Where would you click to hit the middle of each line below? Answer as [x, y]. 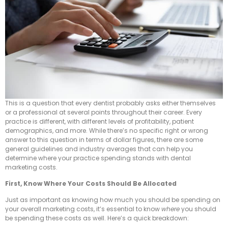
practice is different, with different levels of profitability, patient [99, 121]
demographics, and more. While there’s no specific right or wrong [107, 130]
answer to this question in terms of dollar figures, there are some [104, 139]
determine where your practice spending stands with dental [98, 158]
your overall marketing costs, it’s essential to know [83, 209]
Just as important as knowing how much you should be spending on [113, 200]
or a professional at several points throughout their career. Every [104, 112]
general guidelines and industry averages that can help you [99, 149]
